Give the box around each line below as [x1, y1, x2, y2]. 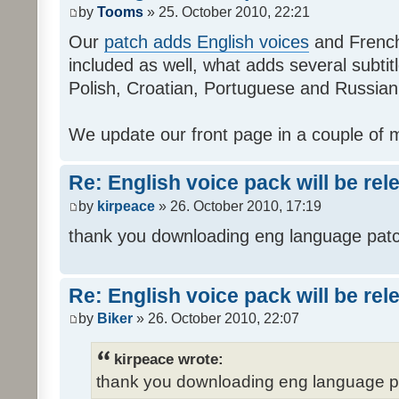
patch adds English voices [104, 32, 309, 53]
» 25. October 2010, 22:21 [143, 4, 310, 20]
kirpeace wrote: [114, 350, 224, 369]
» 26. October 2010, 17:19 [155, 198, 322, 214]
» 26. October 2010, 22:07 [133, 311, 299, 327]
